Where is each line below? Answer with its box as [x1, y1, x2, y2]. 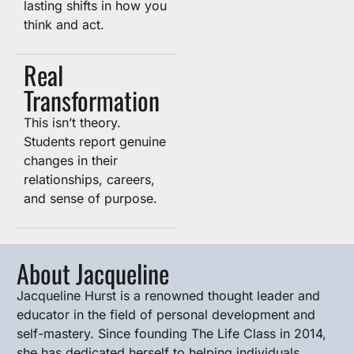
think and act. [24, 17, 104, 32]
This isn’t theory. [24, 115, 121, 130]
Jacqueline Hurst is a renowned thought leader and [17, 288, 320, 303]
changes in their [24, 153, 118, 168]
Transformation [24, 81, 160, 119]
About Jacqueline [17, 254, 169, 292]
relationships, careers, [24, 171, 155, 187]
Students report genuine [24, 134, 166, 149]
